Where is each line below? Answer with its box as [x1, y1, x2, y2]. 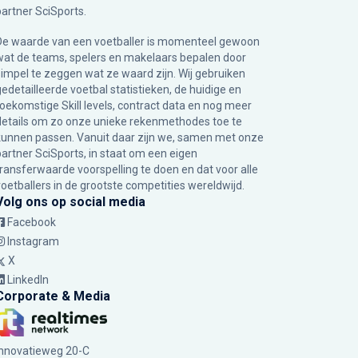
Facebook [7, 216, 56, 229]
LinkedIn [7, 273, 49, 287]
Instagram [7, 235, 59, 249]
